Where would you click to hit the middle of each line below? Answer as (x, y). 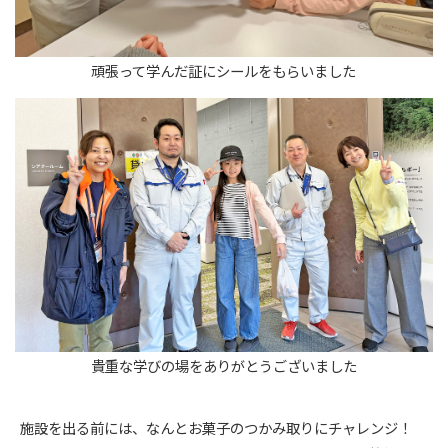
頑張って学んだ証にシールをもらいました (224, 72)
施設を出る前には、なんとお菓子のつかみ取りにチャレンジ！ (216, 429)
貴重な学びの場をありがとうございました (223, 367)
